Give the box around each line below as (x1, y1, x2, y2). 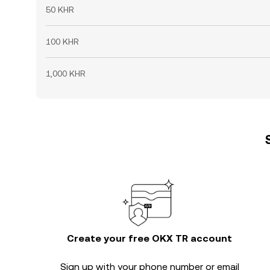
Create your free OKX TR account (67, 233, 232, 244)
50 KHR (46, 5, 74, 14)
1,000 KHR (46, 69, 86, 78)
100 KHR (46, 37, 79, 46)
